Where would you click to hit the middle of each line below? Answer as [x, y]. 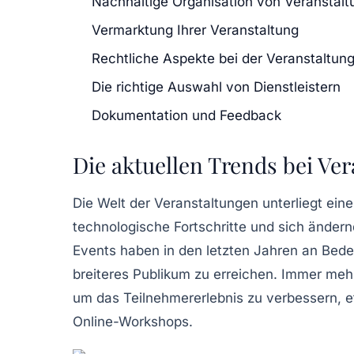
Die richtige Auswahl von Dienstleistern [216, 87]
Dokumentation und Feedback [186, 115]
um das [98, 298]
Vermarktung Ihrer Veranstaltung [195, 30]
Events [94, 250]
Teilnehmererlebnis [183, 298]
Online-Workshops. [133, 321]
